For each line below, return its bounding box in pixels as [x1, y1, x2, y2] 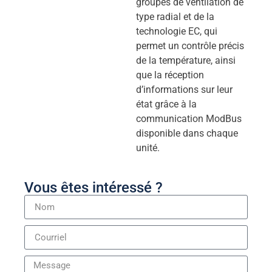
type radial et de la [136, 11, 214, 22]
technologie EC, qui [136, 25, 217, 37]
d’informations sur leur [136, 84, 233, 95]
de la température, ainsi [136, 55, 236, 66]
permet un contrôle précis [136, 40, 244, 52]
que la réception [136, 69, 204, 81]
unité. [136, 142, 160, 154]
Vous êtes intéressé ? [24, 179, 163, 197]
